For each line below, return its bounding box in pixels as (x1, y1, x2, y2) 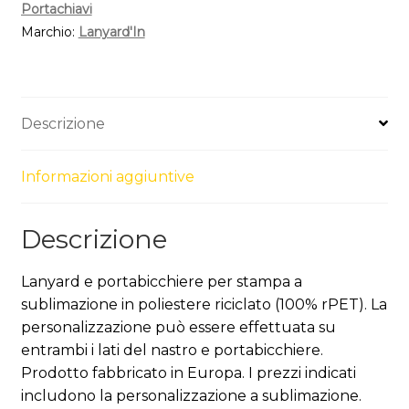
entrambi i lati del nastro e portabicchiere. (20, 341, 323, 359)
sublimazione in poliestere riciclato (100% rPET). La (20, 295, 387, 313)
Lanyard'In (78, 24, 145, 40)
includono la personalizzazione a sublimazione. (20, 386, 362, 404)
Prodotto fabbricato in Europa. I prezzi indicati (20, 363, 356, 382)
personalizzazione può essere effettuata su (20, 318, 336, 336)
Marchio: (20, 24, 79, 40)
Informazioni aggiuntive (20, 167, 194, 185)
